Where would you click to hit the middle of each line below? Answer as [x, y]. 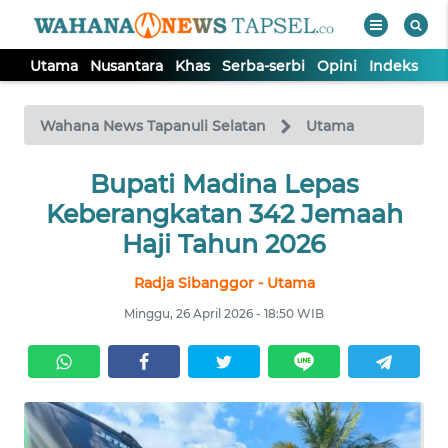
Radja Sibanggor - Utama [224, 283]
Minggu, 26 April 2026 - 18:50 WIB [224, 314]
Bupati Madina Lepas [224, 184]
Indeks [393, 66]
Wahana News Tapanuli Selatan [153, 126]
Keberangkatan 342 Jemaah [224, 214]
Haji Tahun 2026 [224, 244]
